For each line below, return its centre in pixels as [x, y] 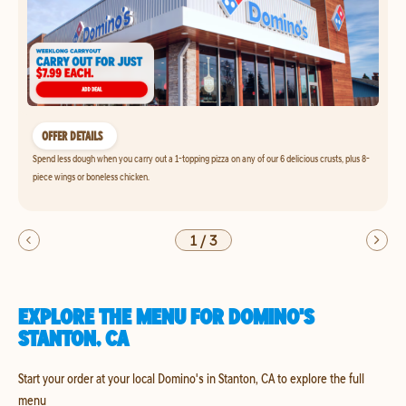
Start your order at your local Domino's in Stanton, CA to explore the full [191, 378]
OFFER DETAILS [72, 136]
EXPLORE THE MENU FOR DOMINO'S [166, 316]
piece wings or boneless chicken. [91, 176]
